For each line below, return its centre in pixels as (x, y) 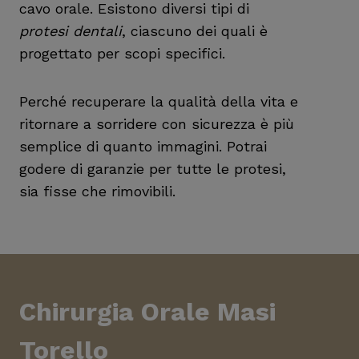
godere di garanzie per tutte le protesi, (153, 169)
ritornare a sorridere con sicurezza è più (157, 124)
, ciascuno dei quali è (195, 31)
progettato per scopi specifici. (122, 53)
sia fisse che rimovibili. (97, 191)
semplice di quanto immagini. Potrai (143, 146)
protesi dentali (71, 31)
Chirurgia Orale (115, 312)
